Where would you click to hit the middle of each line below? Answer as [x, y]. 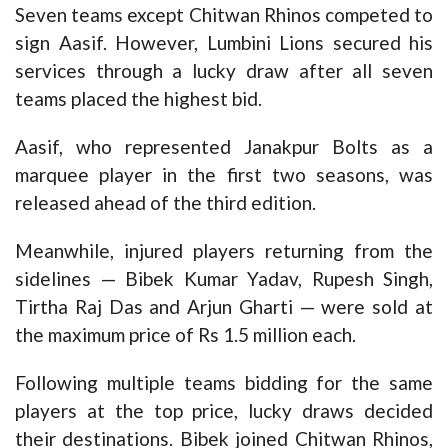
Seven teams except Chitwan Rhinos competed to [224, 14]
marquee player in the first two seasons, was [224, 174]
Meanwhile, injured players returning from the [224, 250]
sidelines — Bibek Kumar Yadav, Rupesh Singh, [224, 278]
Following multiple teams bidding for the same [224, 382]
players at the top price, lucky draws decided [224, 410]
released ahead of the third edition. [165, 202]
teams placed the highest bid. [138, 98]
